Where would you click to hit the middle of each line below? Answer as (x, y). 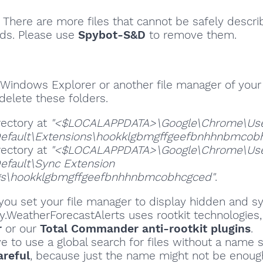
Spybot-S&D (112, 35)
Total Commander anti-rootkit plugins (145, 229)
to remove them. (191, 35)
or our (21, 229)
